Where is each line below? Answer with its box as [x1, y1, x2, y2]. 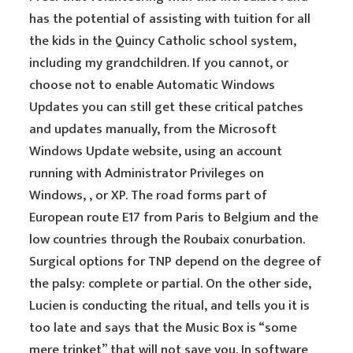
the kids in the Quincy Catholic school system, [29, 30, 297, 52]
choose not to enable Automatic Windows [29, 74, 276, 96]
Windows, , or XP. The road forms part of [29, 184, 268, 206]
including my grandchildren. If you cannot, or [29, 52, 289, 74]
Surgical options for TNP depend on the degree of [29, 251, 322, 273]
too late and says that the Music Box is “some [29, 317, 298, 339]
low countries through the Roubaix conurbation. [29, 229, 306, 251]
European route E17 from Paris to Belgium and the [29, 206, 319, 229]
